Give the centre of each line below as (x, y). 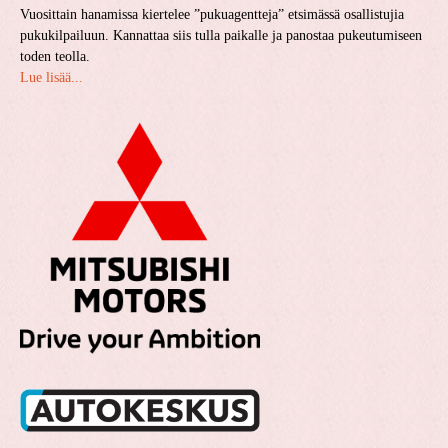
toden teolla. (55, 57)
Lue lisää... (51, 78)
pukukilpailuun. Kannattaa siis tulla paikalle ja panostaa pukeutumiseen (221, 36)
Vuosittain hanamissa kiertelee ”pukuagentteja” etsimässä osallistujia (212, 15)
